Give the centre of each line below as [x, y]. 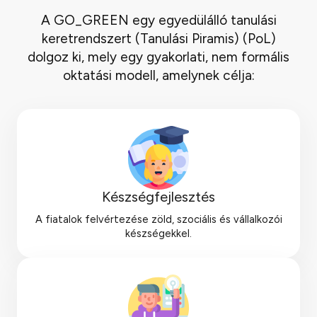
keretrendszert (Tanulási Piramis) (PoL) [158, 39]
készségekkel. [158, 233]
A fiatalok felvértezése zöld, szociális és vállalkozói [158, 219]
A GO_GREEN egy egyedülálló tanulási [158, 21]
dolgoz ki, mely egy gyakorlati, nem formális [158, 57]
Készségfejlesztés [158, 196]
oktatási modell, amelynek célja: [158, 76]
